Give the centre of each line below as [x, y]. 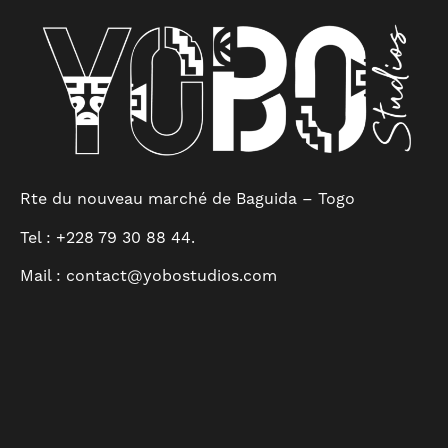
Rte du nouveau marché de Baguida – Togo [187, 199]
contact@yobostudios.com [171, 276]
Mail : [43, 276]
